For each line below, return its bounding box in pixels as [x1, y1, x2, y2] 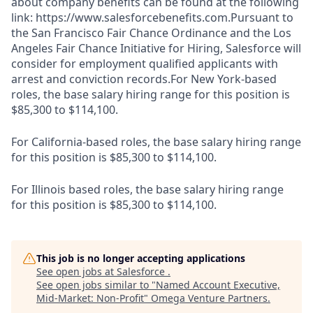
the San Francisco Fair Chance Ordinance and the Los [11, 25, 291, 41]
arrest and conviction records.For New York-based [11, 71, 277, 87]
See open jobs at [36, 265, 117, 278]
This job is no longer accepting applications [36, 252, 245, 265]
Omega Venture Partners [151, 291, 268, 305]
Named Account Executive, [156, 278, 280, 291]
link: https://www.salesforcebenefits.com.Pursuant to [11, 10, 293, 25]
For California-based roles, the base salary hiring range [11, 134, 301, 150]
